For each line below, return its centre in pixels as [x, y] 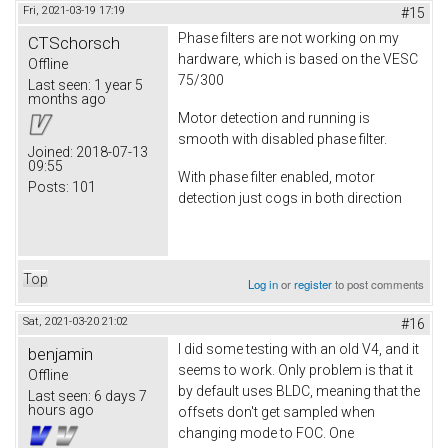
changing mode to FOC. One [266, 433]
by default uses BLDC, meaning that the [299, 391]
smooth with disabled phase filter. [282, 138]
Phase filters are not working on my [288, 38]
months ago [67, 99]
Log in [263, 284]
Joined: [50, 152]
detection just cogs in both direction [290, 197]
